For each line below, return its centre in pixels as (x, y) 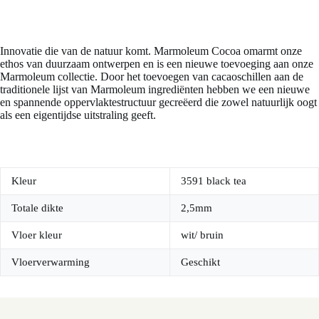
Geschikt (200, 262)
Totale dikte (37, 208)
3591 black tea (214, 181)
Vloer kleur (37, 235)
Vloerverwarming (51, 262)
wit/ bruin (202, 235)
